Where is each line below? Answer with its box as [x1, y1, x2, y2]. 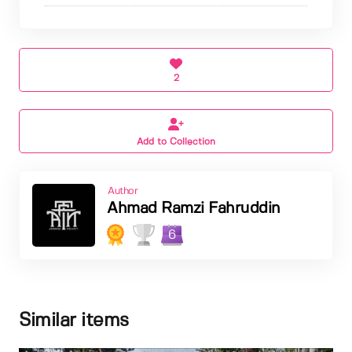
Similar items [19, 311, 129, 330]
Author [108, 185, 137, 196]
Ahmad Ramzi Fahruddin [107, 200, 280, 216]
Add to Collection [137, 137, 215, 146]
